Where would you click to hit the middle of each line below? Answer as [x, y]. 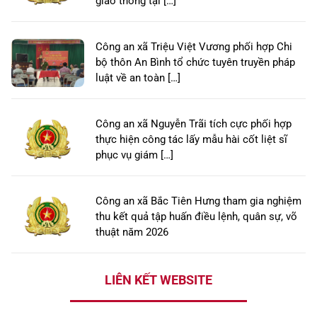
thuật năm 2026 [132, 232]
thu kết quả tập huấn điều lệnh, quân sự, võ [196, 216]
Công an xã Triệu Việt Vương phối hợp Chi [194, 46]
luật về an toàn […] [138, 77]
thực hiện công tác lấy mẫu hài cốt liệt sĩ [191, 139]
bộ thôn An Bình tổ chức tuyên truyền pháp [195, 62]
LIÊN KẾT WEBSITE [158, 279]
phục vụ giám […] [134, 155]
